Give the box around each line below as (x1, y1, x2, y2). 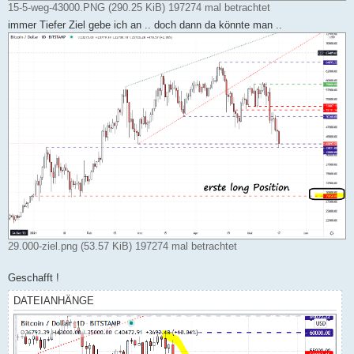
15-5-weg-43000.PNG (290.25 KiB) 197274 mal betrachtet (8, 2, 270, 14)
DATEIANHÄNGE (13, 295, 94, 307)
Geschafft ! (8, 272, 59, 284)
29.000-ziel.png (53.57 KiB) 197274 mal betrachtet (8, 240, 237, 253)
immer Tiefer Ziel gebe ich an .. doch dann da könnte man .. (8, 19, 282, 32)
